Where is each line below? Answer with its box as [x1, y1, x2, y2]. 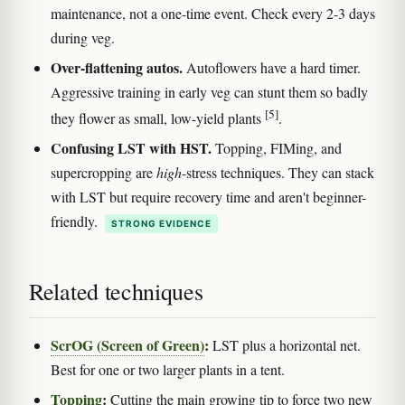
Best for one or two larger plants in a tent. [51, 359, 285, 379]
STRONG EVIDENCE [111, 217, 212, 229]
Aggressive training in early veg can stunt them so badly [51, 81, 368, 101]
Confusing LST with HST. [51, 137, 212, 158]
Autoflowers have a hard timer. [183, 57, 361, 77]
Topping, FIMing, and [212, 137, 342, 157]
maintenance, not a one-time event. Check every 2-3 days [51, 3, 375, 23]
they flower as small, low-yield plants [51, 108, 265, 127]
